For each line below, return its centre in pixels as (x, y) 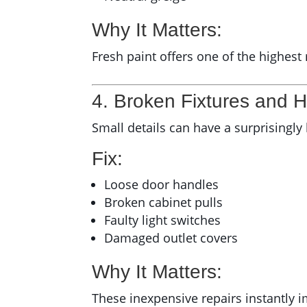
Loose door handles (162, 185)
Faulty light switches (163, 220)
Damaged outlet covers (171, 238)
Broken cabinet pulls (164, 202)
